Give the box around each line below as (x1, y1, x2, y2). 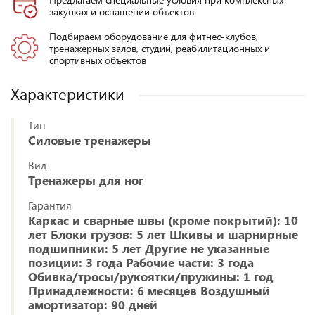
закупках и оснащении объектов (49, 5, 194, 18)
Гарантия (28, 198, 72, 212)
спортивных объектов (49, 53, 146, 67)
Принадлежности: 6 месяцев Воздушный (28, 283, 270, 298)
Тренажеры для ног (28, 172, 143, 188)
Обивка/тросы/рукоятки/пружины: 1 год (28, 269, 274, 284)
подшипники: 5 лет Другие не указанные (28, 240, 269, 256)
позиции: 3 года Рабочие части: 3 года (28, 255, 254, 270)
